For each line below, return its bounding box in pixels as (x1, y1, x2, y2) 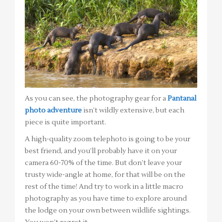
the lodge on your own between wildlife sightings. (25, 206, 191, 215)
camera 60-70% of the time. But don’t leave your (25, 158, 182, 167)
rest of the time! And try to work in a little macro (25, 182, 183, 191)
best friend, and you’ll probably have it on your (25, 146, 177, 156)
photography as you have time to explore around (25, 194, 187, 203)
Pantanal (167, 94, 196, 103)
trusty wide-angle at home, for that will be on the (25, 170, 185, 179)
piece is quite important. (25, 117, 106, 127)
